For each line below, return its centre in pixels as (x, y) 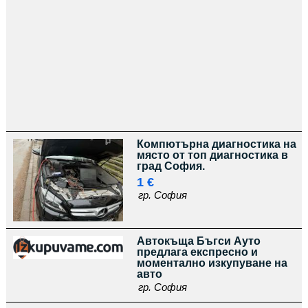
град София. (170, 166)
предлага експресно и (197, 252)
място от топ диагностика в (212, 155)
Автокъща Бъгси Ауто (198, 241)
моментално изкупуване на (212, 263)
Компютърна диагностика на (216, 144)
